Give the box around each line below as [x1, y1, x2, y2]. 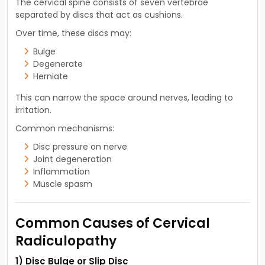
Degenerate [33, 57, 83, 70]
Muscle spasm [33, 177, 92, 190]
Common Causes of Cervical [15, 214, 210, 232]
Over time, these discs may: [15, 27, 131, 39]
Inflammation [33, 165, 90, 177]
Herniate [33, 70, 68, 82]
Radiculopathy [15, 231, 117, 250]
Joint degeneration [33, 153, 112, 165]
